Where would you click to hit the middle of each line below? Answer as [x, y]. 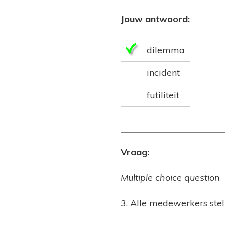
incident [163, 73]
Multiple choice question [170, 178]
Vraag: [135, 152]
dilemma [166, 50]
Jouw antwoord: [155, 19]
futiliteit [163, 95]
